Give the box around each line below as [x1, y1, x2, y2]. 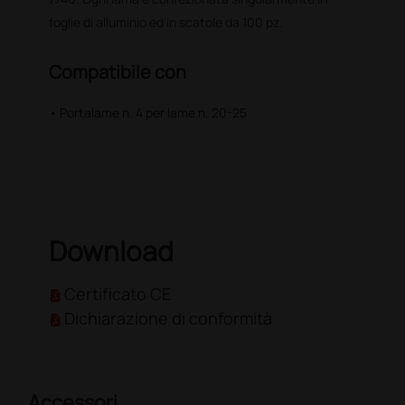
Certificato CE [64, 283, 172, 306]
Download [49, 232, 174, 270]
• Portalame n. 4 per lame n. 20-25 [49, 104, 248, 122]
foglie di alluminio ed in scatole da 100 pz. [49, 14, 284, 32]
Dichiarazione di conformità [64, 307, 273, 330]
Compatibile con [49, 60, 187, 85]
